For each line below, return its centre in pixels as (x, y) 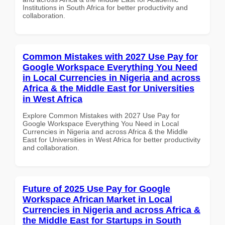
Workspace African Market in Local (97, 199)
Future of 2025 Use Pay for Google (96, 189)
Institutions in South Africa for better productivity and (105, 7)
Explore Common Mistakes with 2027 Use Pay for (101, 115)
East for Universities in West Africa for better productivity (111, 139)
